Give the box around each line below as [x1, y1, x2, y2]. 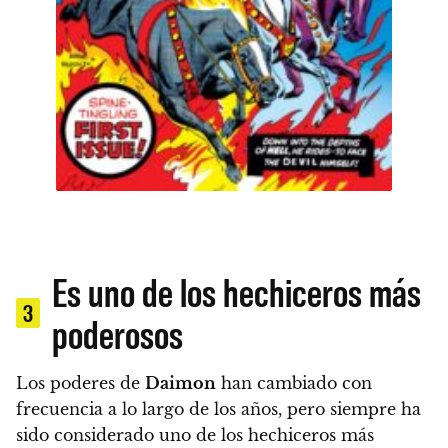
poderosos [52, 308, 183, 357]
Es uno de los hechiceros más [52, 266, 421, 315]
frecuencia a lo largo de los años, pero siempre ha [16, 398, 421, 419]
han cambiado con [216, 372, 372, 393]
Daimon [145, 372, 216, 393]
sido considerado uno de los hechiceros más [16, 424, 374, 445]
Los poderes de [16, 372, 145, 393]
